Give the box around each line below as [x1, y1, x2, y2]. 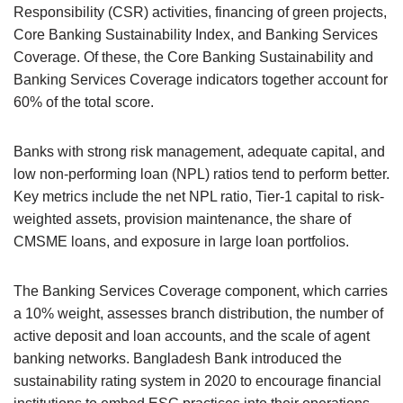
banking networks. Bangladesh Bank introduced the [13, 351, 342, 366]
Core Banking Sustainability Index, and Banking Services [13, 27, 378, 42]
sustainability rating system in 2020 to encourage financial [13, 373, 381, 389]
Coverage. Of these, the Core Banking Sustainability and [13, 49, 373, 65]
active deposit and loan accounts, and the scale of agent [13, 328, 370, 344]
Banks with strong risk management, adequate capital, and [13, 144, 385, 159]
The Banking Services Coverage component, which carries [13, 283, 388, 299]
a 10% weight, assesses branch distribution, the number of [13, 306, 383, 321]
